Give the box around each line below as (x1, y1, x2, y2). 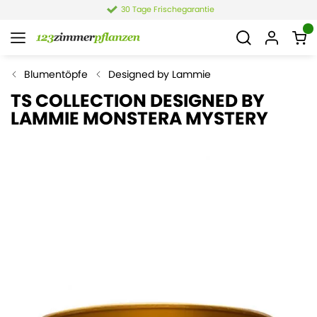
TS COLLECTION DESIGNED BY (11, 88, 265, 113)
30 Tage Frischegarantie (120, 4, 214, 15)
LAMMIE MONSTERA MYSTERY (11, 106, 268, 131)
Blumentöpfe (21, 67, 88, 81)
